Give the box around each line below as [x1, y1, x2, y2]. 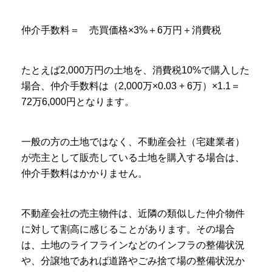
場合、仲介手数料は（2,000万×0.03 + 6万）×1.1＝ [21, 81, 240, 92]
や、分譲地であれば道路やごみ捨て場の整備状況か [21, 256, 245, 267]
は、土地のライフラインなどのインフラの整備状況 [21, 240, 245, 251]
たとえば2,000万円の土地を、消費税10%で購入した [21, 65, 250, 76]
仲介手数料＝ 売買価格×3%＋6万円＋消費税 [21, 25, 221, 36]
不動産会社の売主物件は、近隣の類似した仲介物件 [21, 208, 245, 219]
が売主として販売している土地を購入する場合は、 [21, 152, 245, 163]
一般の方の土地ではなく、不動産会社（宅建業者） [21, 137, 245, 148]
